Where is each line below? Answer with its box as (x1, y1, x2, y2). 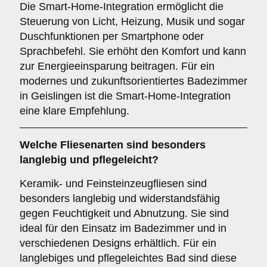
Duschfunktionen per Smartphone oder (20, 30, 204, 42)
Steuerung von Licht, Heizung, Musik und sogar (20, 15, 245, 27)
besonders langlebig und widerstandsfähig (20, 193, 220, 204)
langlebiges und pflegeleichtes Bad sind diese (20, 252, 237, 264)
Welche (20, 139, 60, 151)
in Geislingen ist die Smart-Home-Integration (20, 90, 231, 102)
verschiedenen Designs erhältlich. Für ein (20, 237, 216, 249)
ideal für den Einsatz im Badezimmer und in (20, 222, 226, 234)
